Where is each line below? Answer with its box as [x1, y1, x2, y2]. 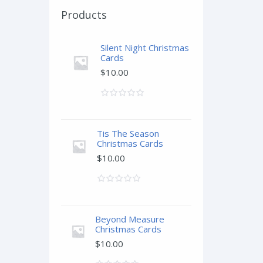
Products [60, 8, 107, 22]
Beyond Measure [95, 213, 164, 225]
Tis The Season [96, 127, 159, 139]
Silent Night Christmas [100, 42, 189, 53]
